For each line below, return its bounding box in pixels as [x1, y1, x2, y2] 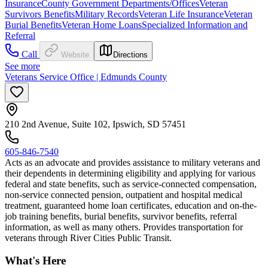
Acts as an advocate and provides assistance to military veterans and [5, 157, 260, 167]
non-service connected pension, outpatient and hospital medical [5, 189, 242, 200]
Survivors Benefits [5, 8, 75, 19]
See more [5, 60, 40, 71]
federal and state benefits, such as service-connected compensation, [5, 178, 257, 189]
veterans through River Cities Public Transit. [5, 232, 172, 243]
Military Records [75, 8, 138, 19]
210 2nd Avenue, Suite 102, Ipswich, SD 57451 [5, 118, 186, 129]
